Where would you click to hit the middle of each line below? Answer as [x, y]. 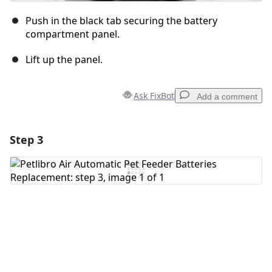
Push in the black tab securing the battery [121, 21]
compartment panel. [73, 34]
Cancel [161, 221]
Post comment [213, 221]
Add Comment [63, 170]
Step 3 [26, 140]
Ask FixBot [154, 96]
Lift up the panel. [64, 60]
